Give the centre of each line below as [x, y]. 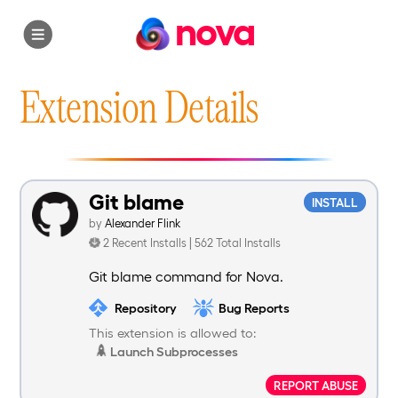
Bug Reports [254, 307]
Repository [145, 307]
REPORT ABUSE [316, 385]
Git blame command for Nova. [186, 276]
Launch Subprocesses [173, 351]
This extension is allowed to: [172, 333]
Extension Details [139, 106]
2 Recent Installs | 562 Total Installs [192, 243]
